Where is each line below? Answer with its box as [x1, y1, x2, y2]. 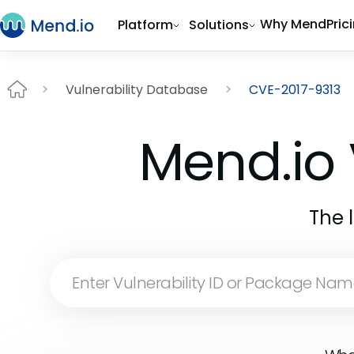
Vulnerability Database [66, 80, 208, 99]
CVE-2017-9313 [249, 80, 341, 99]
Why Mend [260, 15, 326, 33]
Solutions [189, 16, 249, 34]
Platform [118, 16, 173, 34]
